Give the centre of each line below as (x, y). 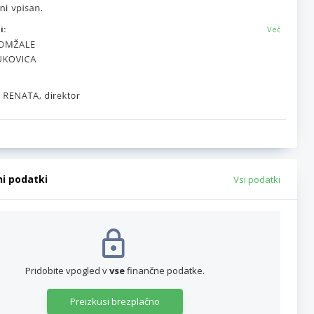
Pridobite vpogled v (67, 271)
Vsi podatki (257, 180)
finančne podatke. (165, 271)
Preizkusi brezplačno (115, 302)
